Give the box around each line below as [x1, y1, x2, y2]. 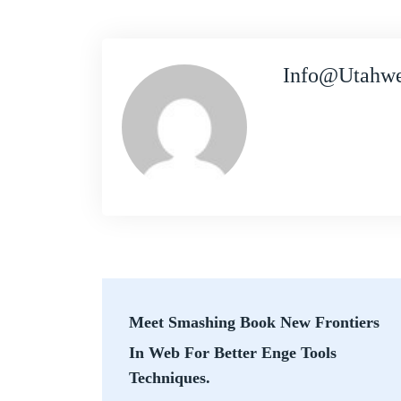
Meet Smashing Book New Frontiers [129, 312, 380, 331]
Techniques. [129, 368, 210, 387]
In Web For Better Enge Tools [129, 343, 337, 362]
